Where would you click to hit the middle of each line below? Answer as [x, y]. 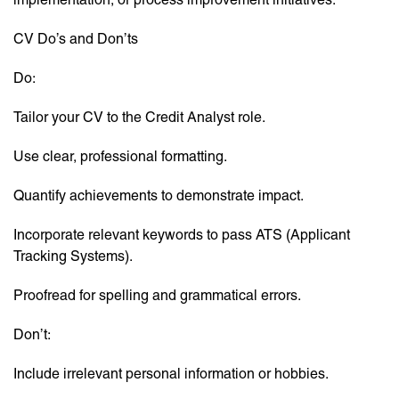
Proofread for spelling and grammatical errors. [157, 296]
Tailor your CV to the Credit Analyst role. [139, 118]
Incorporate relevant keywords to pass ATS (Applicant [182, 235]
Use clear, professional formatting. [120, 157]
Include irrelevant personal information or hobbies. [171, 374]
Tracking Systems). [73, 256]
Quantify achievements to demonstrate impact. [159, 196]
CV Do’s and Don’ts [76, 39]
